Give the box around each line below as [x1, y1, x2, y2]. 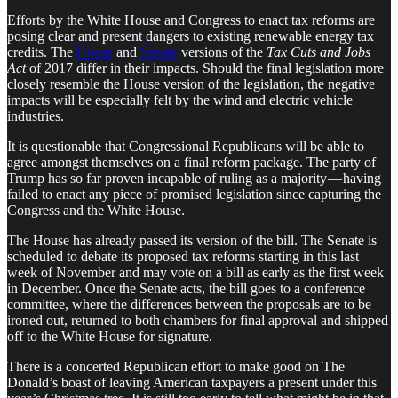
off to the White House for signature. [7, 329, 212, 345]
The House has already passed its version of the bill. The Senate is [7, 233, 377, 249]
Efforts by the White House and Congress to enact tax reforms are [7, 12, 375, 28]
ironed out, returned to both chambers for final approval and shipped [7, 313, 388, 329]
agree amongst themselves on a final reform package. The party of [7, 155, 376, 171]
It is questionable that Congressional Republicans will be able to [7, 139, 364, 155]
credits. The [7, 44, 76, 60]
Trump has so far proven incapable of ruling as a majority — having [7, 171, 381, 187]
